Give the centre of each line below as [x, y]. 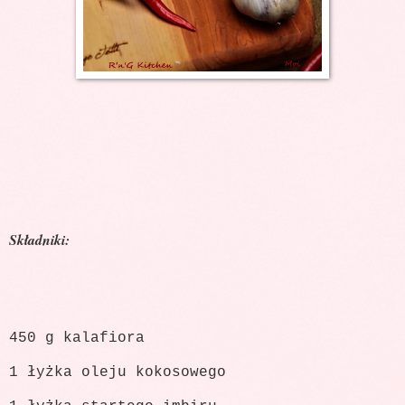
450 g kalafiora [77, 339]
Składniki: [39, 239]
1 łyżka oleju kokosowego [118, 373]
